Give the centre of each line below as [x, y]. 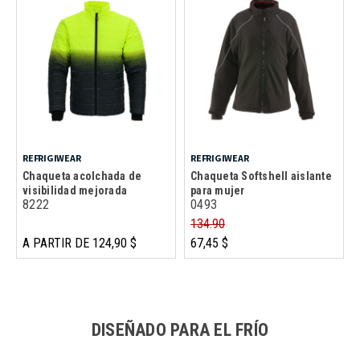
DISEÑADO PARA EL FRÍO [180, 329]
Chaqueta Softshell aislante [261, 176]
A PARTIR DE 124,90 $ [80, 243]
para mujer [218, 190]
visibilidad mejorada [75, 190]
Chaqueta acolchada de [82, 176]
